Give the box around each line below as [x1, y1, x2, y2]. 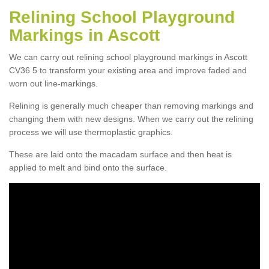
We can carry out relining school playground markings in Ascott [9, 52, 247, 62]
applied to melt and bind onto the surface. [9, 162, 167, 172]
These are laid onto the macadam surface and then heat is [9, 149, 232, 159]
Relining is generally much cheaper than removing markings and [9, 100, 253, 110]
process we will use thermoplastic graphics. [9, 127, 173, 137]
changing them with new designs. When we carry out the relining [9, 113, 253, 124]
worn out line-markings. [9, 78, 98, 88]
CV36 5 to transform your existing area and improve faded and [9, 65, 247, 75]
